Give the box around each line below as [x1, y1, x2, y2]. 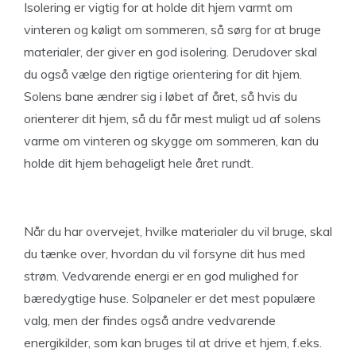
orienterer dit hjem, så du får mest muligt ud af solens [24, 110, 321, 126]
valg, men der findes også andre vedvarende [24, 312, 276, 328]
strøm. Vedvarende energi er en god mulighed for [24, 268, 298, 284]
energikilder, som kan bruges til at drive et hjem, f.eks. [24, 335, 322, 350]
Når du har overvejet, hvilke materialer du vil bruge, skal [24, 223, 332, 239]
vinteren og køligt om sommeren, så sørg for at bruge [24, 21, 321, 37]
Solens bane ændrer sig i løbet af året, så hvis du [24, 88, 297, 104]
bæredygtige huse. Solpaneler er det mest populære [24, 290, 315, 306]
